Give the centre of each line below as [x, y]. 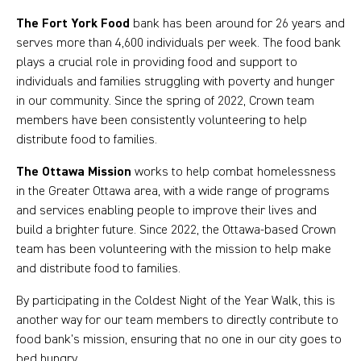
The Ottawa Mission [74, 172]
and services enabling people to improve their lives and [166, 210]
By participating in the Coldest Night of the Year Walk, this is [176, 301]
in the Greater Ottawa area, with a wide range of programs [173, 191]
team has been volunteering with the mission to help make [174, 249]
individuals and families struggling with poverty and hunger [175, 81]
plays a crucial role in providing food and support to [157, 62]
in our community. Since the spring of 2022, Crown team [165, 101]
